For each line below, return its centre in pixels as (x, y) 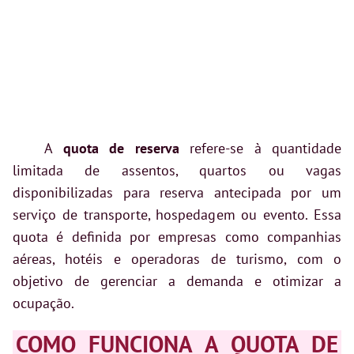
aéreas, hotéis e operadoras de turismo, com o (177, 259)
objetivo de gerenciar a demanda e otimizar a (177, 281)
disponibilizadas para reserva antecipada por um (177, 193)
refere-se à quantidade (260, 149)
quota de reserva (121, 149)
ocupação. (43, 303)
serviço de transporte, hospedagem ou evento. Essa (177, 215)
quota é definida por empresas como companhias (177, 237)
